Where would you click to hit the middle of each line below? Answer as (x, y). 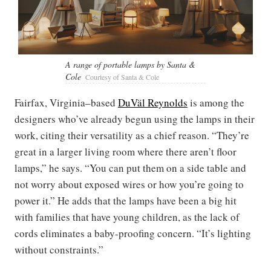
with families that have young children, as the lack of (127, 217)
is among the (216, 103)
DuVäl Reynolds (153, 103)
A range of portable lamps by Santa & (130, 65)
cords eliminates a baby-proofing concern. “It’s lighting (133, 233)
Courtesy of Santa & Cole (122, 77)
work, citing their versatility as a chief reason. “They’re (132, 135)
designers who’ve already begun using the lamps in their (135, 119)
